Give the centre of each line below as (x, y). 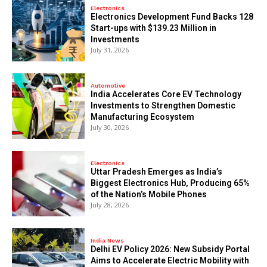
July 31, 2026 (110, 49)
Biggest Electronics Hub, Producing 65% (170, 183)
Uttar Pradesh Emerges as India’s (157, 172)
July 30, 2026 (110, 128)
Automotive (108, 86)
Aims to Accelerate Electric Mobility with (170, 261)
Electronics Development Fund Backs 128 (172, 16)
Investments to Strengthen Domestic (163, 106)
